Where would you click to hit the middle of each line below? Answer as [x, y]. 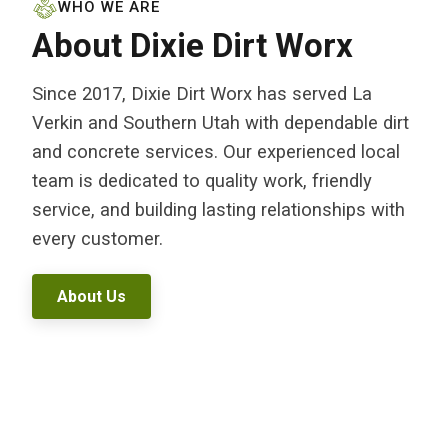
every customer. [97, 239]
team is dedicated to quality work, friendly [202, 181]
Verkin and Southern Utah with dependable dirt [220, 123]
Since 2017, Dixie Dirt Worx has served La [202, 94]
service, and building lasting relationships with [218, 210]
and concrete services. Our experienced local [216, 152]
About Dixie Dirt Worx [192, 46]
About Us [91, 297]
